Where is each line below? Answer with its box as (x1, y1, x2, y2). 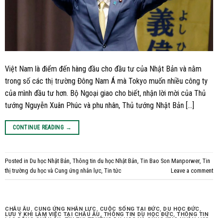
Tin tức (104, 166, 121, 174)
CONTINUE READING (13, 124, 66, 131)
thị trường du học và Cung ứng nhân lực (5, 166, 101, 174)
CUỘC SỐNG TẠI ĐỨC (99, 206, 160, 213)
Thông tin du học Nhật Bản (73, 157, 137, 164)
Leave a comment (171, 166, 213, 174)
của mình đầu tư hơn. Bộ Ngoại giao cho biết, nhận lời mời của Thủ (5, 89, 206, 98)
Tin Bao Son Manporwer (140, 157, 200, 164)
